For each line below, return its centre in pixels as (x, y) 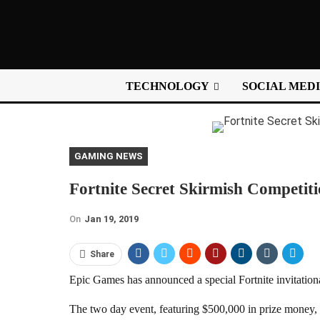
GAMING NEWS (109, 156)
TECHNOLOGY (167, 86)
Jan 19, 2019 (111, 219)
